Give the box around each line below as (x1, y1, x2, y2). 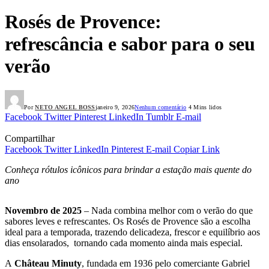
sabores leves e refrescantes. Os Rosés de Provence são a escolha (5, 216, 250, 227)
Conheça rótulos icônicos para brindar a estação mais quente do (5, 165, 252, 175)
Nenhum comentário (134, 104, 187, 111)
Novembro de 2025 (5, 205, 82, 216)
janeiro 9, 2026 (95, 104, 135, 111)
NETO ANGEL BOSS (35, 104, 95, 111)
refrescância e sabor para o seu (5, 32, 255, 55)
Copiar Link (174, 144, 220, 155)
